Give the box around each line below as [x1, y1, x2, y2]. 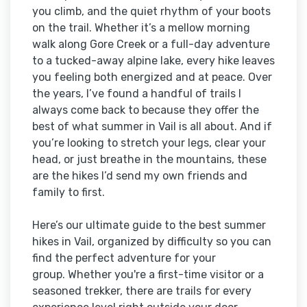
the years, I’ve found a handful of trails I [32, 87, 241, 101]
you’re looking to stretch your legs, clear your [32, 136, 266, 150]
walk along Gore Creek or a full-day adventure [32, 38, 270, 51]
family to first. [32, 186, 105, 199]
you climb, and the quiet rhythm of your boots [32, 5, 271, 19]
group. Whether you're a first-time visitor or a [32, 268, 264, 282]
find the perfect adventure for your [32, 251, 216, 265]
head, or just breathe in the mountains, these [32, 153, 267, 167]
